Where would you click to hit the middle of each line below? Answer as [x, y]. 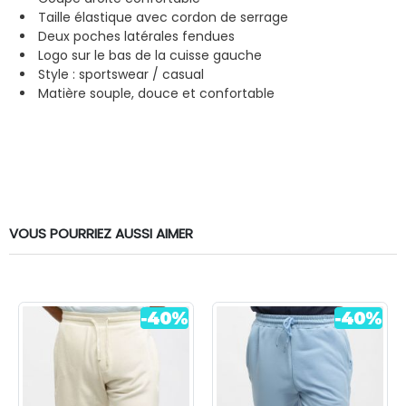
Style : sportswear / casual [121, 74]
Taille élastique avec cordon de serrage [165, 17]
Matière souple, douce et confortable [156, 93]
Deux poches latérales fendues [136, 36]
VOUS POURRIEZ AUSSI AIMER [101, 233]
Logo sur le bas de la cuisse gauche [150, 55]
